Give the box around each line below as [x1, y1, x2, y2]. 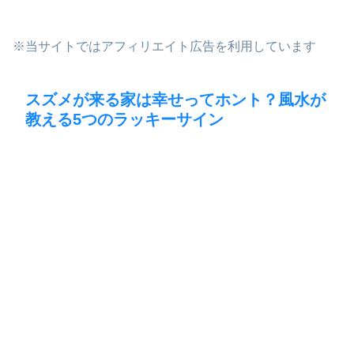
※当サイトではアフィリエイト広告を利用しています [13, 39, 316, 53]
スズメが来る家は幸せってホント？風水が [25, 90, 326, 108]
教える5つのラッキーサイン [25, 110, 224, 128]
